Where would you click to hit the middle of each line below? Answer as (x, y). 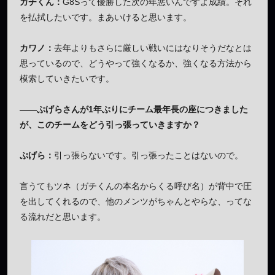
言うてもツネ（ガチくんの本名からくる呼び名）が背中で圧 (136, 186)
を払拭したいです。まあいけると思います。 (106, 17)
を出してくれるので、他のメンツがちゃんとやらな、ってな (136, 202)
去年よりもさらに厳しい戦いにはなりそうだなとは (153, 48)
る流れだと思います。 (63, 217)
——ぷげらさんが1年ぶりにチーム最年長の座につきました (134, 110)
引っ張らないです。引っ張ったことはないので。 (149, 156)
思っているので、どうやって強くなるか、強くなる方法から (136, 64)
